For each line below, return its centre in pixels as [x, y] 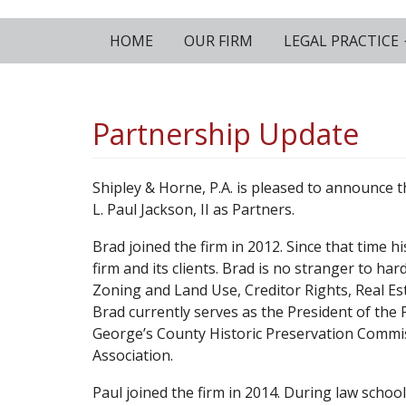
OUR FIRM [217, 41]
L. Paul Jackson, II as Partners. [193, 209]
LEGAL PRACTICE [341, 41]
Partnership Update [226, 134]
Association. [133, 355]
